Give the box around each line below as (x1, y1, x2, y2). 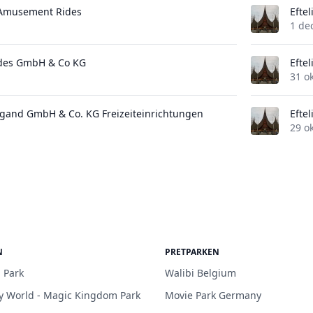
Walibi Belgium (165, 266, 236, 279)
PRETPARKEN (165, 246, 219, 258)
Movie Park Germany (165, 289, 261, 302)
